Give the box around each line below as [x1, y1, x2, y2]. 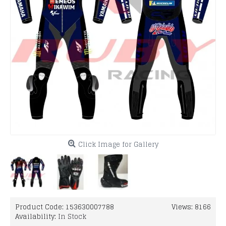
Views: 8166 [172, 201, 211, 213]
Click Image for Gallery [78, 139, 158, 150]
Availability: [15, 210, 58, 222]
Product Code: [15, 201, 66, 213]
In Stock [58, 210, 86, 222]
